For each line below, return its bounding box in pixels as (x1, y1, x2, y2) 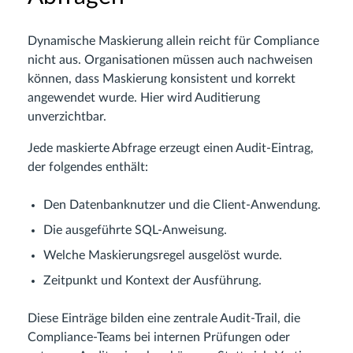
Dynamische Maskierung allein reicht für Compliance (28, 34, 319, 47)
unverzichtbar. (28, 110, 106, 123)
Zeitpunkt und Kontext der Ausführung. (43, 273, 262, 287)
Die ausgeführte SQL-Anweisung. (43, 223, 227, 236)
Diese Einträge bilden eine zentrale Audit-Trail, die (28, 311, 300, 325)
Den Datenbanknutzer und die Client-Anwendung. (43, 198, 321, 211)
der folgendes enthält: (28, 160, 148, 173)
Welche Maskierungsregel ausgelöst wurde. (43, 248, 282, 262)
